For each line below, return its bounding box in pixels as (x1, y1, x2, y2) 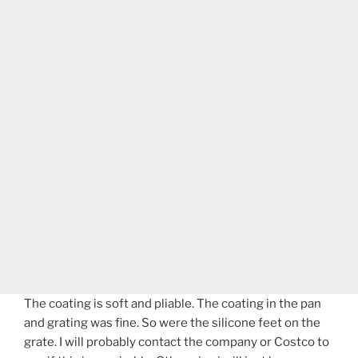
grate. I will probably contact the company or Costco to (24, 335, 329, 350)
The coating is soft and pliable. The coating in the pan (24, 296, 321, 312)
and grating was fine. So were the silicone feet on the (24, 316, 320, 331)
